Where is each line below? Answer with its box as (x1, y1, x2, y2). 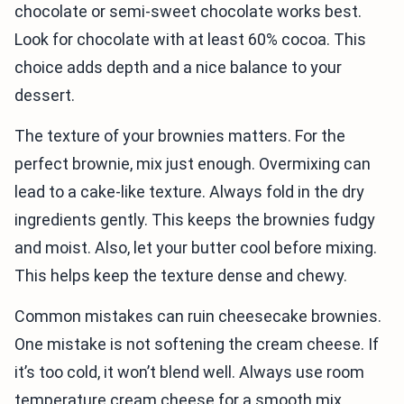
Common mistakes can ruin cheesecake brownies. (14, 307, 381, 326)
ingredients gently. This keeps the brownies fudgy (14, 210, 375, 230)
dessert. (14, 86, 75, 106)
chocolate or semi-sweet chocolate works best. (14, 2, 362, 22)
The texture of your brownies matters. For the (14, 126, 345, 146)
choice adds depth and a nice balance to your (14, 58, 342, 78)
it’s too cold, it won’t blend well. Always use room (14, 363, 364, 382)
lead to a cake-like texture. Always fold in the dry (14, 182, 364, 202)
